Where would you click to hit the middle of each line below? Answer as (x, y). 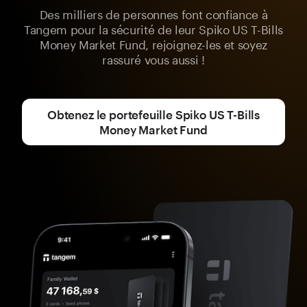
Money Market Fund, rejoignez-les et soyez (153, 43)
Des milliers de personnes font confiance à (153, 13)
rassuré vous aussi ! (153, 58)
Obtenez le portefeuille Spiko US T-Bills (153, 114)
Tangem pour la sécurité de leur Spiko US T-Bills (153, 28)
